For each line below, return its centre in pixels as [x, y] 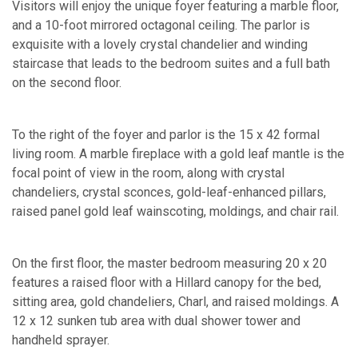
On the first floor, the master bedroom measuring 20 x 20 [169, 263]
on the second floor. [67, 82]
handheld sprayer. [61, 340]
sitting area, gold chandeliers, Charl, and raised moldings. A [175, 301]
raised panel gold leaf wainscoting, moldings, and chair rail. [175, 211]
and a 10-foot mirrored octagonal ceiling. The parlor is [161, 25]
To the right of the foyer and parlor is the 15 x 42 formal [166, 134]
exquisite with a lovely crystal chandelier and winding [160, 44]
